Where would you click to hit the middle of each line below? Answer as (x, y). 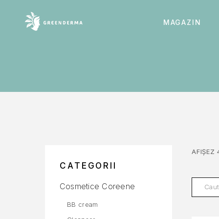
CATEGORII (88, 166)
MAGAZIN (182, 22)
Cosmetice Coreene (98, 186)
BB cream (83, 204)
